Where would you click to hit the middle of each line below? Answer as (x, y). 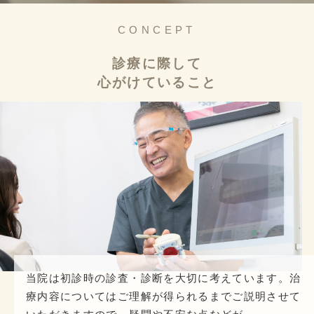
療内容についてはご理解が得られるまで (129, 296)
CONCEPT (157, 29)
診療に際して (157, 63)
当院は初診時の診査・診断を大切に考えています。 (158, 278)
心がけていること (157, 82)
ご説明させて (267, 296)
